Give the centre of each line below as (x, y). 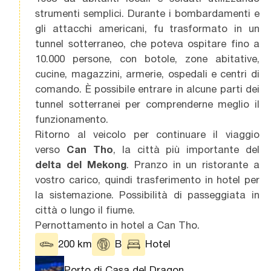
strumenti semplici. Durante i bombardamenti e (147, 13)
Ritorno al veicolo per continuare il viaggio (147, 134)
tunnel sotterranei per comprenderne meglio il (147, 104)
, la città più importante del (186, 149)
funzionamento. (72, 119)
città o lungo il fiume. (85, 210)
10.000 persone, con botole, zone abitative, (147, 58)
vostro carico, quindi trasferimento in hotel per (147, 179)
